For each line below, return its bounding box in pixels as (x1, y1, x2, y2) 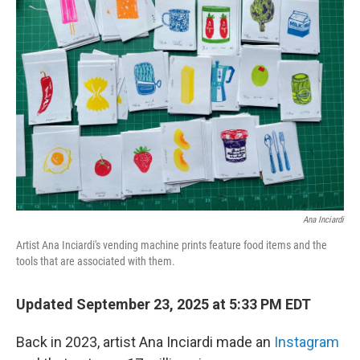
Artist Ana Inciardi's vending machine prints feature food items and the (16, 239, 327, 252)
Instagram (274, 333, 339, 350)
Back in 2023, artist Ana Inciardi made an (16, 333, 274, 350)
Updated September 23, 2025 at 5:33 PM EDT (16, 296, 311, 313)
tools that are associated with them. (16, 255, 175, 268)
